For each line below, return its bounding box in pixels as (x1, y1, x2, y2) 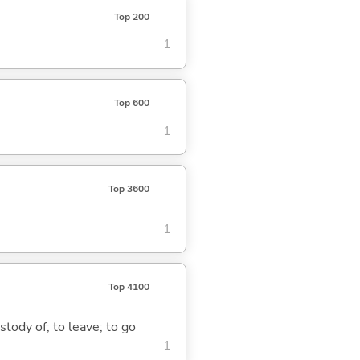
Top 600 (113, 96, 149, 109)
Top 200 (113, 10, 149, 23)
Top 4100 (108, 280, 149, 294)
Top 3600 (108, 182, 149, 195)
